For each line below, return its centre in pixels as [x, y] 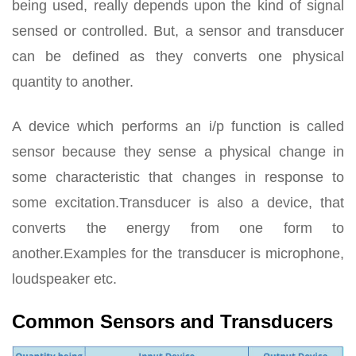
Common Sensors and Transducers [172, 321]
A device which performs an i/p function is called [178, 126]
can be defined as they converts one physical [178, 56]
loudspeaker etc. [64, 279]
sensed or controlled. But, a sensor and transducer [178, 31]
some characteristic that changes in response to [178, 177]
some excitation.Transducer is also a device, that [178, 203]
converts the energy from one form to [178, 228]
